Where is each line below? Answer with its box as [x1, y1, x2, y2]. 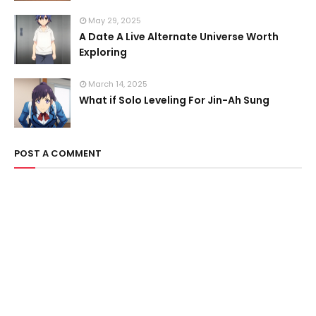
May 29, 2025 [88, 15, 141, 26]
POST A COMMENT [14, 147, 102, 160]
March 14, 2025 [88, 78, 147, 90]
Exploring [79, 45, 127, 59]
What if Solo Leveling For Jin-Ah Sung [79, 93, 269, 107]
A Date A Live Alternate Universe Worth [79, 30, 279, 44]
